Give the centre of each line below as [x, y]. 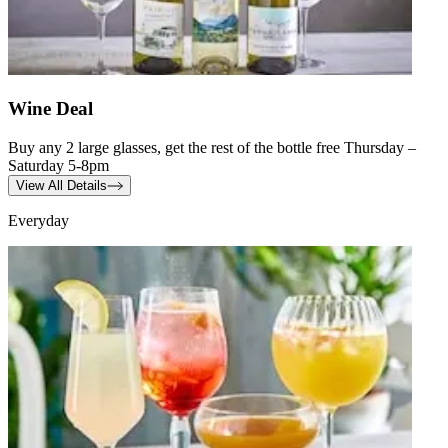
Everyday [38, 220]
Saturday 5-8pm [58, 165]
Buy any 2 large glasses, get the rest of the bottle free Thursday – [212, 147]
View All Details [61, 185]
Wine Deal [50, 108]
